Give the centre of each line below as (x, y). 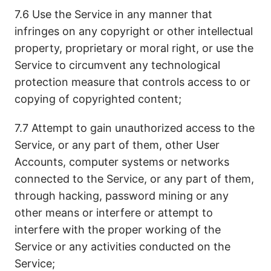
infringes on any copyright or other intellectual (134, 31)
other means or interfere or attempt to (114, 213)
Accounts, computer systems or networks (122, 162)
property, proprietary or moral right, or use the (134, 48)
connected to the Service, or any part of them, (134, 179)
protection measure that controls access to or (132, 82)
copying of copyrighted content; (98, 99)
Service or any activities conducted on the (122, 247)
